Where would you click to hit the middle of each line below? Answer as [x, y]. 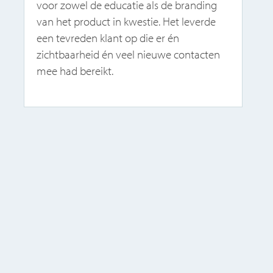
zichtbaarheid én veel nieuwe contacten [129, 54]
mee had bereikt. [75, 70]
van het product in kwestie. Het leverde [126, 21]
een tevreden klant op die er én [108, 37]
